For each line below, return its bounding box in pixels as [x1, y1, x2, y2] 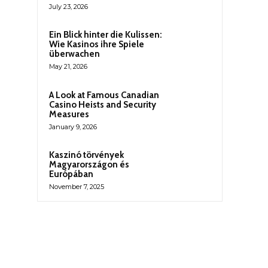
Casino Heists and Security [49, 99, 156, 110]
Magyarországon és [49, 159, 129, 170]
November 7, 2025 [49, 182, 104, 191]
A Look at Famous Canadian [49, 89, 159, 100]
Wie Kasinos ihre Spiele [49, 39, 144, 50]
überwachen [49, 48, 100, 60]
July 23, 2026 [49, 2, 88, 11]
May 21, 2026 [49, 62, 87, 71]
